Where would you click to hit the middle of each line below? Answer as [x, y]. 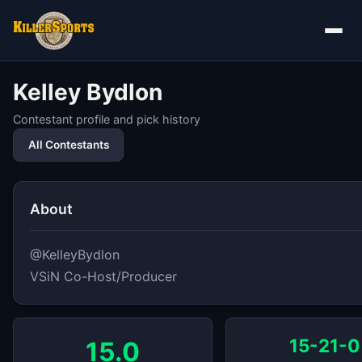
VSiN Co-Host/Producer [103, 276]
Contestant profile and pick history [107, 119]
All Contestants [68, 144]
